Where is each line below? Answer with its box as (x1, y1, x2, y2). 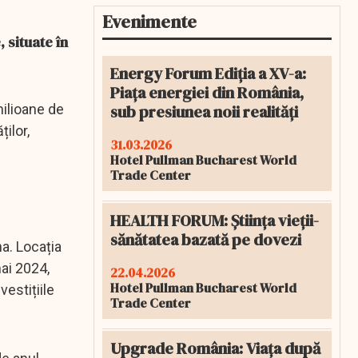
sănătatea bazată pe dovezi (110, 229, 301, 251)
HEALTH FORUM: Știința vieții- (110, 209, 319, 232)
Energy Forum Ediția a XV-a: (110, 62, 306, 85)
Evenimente (102, 10, 197, 34)
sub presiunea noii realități (110, 101, 298, 123)
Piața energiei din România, (110, 82, 304, 104)
